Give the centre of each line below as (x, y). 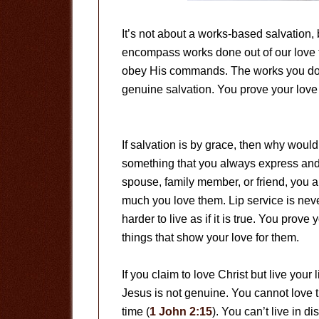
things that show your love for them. (210, 237)
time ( (136, 312)
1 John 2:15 (181, 312)
